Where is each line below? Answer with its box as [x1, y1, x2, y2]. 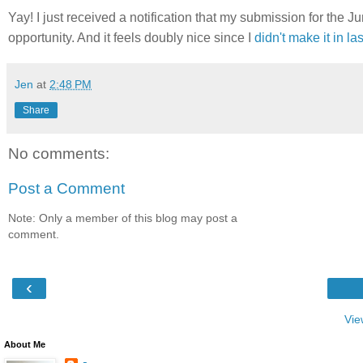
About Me [4, 340, 45, 350]
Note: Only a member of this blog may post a [8, 211, 237, 224]
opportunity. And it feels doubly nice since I [8, 30, 254, 45]
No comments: [8, 144, 109, 162]
